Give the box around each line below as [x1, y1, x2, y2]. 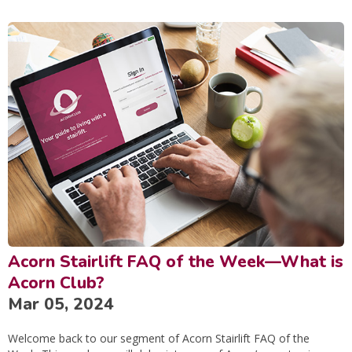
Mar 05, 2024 [8, 292, 114, 315]
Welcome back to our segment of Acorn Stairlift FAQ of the [8, 330, 310, 346]
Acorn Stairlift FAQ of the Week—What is [8, 250, 343, 273]
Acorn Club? [8, 271, 104, 294]
